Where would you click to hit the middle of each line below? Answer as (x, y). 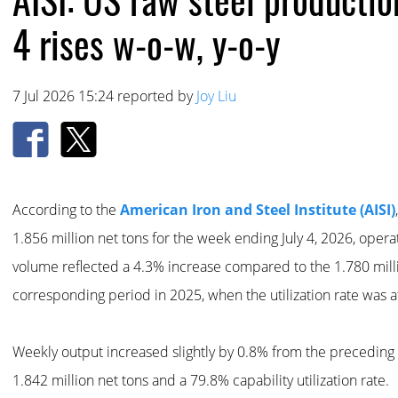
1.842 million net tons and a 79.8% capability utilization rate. (201, 380)
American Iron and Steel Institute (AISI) (258, 210)
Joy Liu (216, 96)
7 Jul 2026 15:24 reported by (104, 96)
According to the (66, 210)
